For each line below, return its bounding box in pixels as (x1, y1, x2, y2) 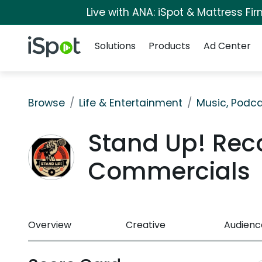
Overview (28, 218, 71, 232)
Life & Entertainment (79, 96, 182, 110)
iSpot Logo (27, 36, 75, 50)
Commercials (88, 154, 250, 188)
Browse (28, 96, 65, 110)
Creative (126, 218, 166, 232)
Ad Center (203, 39, 251, 53)
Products (149, 39, 191, 53)
